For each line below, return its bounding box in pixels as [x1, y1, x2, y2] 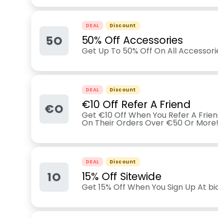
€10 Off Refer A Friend [81, 97, 191, 111]
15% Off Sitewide [81, 169, 162, 183]
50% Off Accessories [81, 33, 183, 47]
